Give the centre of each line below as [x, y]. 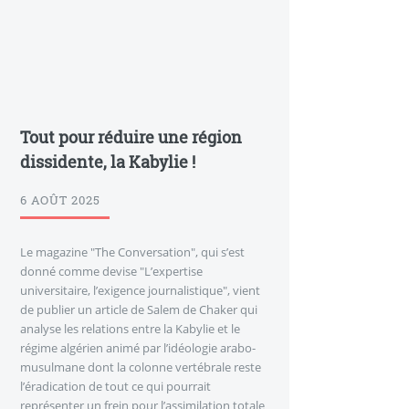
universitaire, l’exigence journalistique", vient [140, 291]
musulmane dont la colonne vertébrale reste [141, 367]
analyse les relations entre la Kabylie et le [130, 329]
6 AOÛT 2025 [60, 200]
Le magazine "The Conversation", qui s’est [132, 252]
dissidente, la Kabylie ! [108, 161]
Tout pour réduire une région [131, 136]
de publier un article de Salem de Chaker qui [139, 310]
